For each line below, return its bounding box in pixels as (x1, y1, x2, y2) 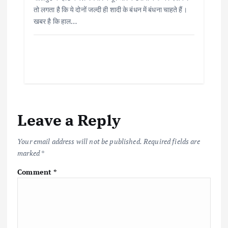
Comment (17, 167, 54, 177)
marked (17, 148, 41, 158)
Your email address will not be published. (17, 136, 142, 147)
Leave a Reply (17, 109, 121, 130)
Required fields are (144, 136, 200, 147)
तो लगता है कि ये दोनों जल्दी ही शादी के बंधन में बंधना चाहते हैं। (33, 5, 187, 15)
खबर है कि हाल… (33, 16, 77, 26)
